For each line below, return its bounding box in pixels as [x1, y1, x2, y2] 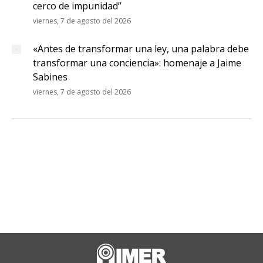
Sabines [33, 70, 68, 83]
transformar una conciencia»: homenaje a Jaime [33, 56, 241, 69]
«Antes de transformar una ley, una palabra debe [33, 42, 249, 55]
